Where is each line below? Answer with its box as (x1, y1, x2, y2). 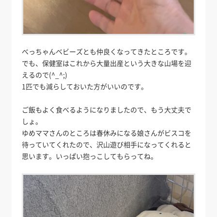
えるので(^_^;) (22, 70, 68, 80)
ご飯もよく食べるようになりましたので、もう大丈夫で (22, 105, 192, 115)
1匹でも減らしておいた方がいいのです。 (22, 81, 148, 92)
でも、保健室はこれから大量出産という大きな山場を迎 (22, 58, 192, 68)
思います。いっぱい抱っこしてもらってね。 (22, 151, 158, 161)
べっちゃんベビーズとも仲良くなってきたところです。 (22, 46, 192, 57)
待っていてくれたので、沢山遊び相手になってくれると (22, 139, 192, 150)
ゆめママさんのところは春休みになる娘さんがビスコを (22, 128, 192, 138)
